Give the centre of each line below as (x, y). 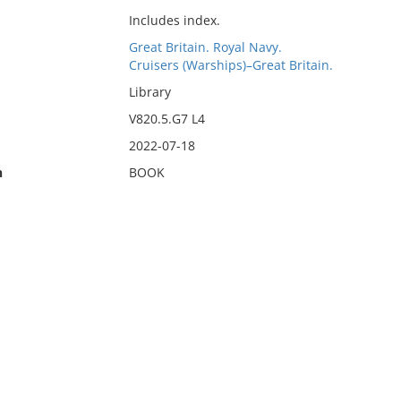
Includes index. (174, 20)
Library (149, 92)
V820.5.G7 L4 (166, 119)
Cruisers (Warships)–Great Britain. (230, 65)
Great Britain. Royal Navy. (205, 47)
